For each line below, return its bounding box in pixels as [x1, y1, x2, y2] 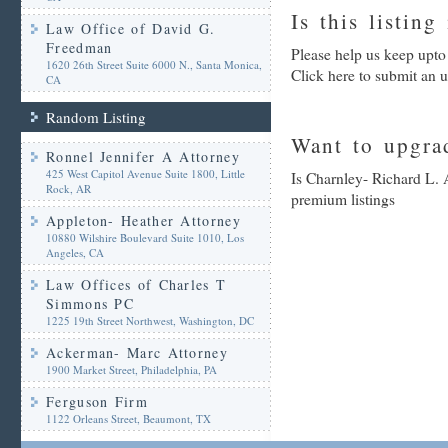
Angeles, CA [46, 245, 104, 260]
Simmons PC [46, 294, 135, 313]
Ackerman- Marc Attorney [46, 343, 228, 362]
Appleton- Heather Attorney [46, 211, 241, 230]
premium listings [291, 189, 395, 209]
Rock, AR [46, 181, 91, 196]
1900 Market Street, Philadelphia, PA [46, 362, 217, 377]
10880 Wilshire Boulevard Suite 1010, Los [46, 230, 244, 245]
